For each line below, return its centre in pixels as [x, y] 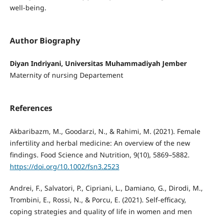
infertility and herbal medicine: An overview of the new [100, 143]
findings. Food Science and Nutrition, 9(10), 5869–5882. [99, 154]
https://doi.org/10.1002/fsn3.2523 [64, 166]
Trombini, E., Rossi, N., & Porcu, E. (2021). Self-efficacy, [98, 199]
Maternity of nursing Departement [66, 75]
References [31, 108]
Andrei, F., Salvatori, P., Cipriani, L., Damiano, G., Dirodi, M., [106, 188]
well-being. [28, 8]
